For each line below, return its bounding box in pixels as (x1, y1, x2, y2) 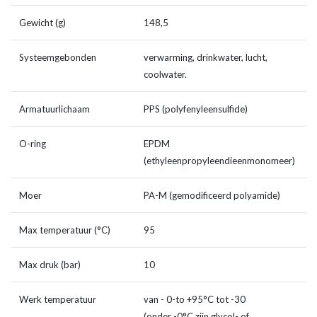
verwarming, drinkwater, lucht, (144, 52, 267, 64)
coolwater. (144, 69, 187, 81)
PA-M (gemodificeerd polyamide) (144, 190, 280, 202)
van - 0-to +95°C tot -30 (144, 294, 246, 306)
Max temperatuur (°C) (19, 224, 110, 236)
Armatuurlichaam (19, 103, 90, 115)
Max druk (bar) (19, 259, 81, 271)
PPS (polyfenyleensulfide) (144, 103, 248, 115)
